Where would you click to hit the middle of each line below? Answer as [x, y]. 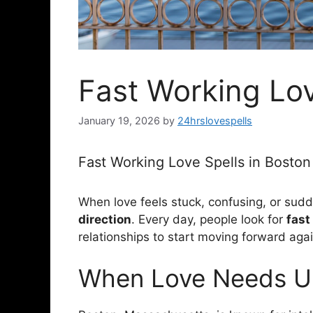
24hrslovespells [215, 120]
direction [105, 219]
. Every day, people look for [209, 219]
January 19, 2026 [119, 120]
